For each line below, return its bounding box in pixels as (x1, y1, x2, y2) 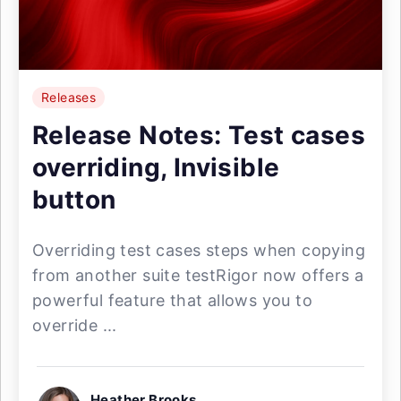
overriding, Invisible (32, 152, 280, 183)
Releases (41, 90, 97, 105)
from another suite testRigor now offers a (32, 266, 364, 285)
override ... (32, 316, 117, 335)
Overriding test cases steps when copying (32, 241, 365, 260)
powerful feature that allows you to (32, 291, 312, 310)
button (32, 184, 116, 215)
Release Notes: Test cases (32, 120, 365, 150)
